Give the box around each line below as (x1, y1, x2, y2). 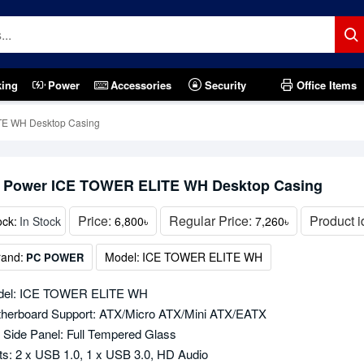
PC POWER (25, 249, 84, 265)
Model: (104, 249, 140, 265)
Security (205, 76, 247, 93)
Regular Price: (168, 211, 255, 230)
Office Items (297, 76, 357, 93)
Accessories (110, 76, 172, 93)
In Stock (19, 212, 61, 229)
